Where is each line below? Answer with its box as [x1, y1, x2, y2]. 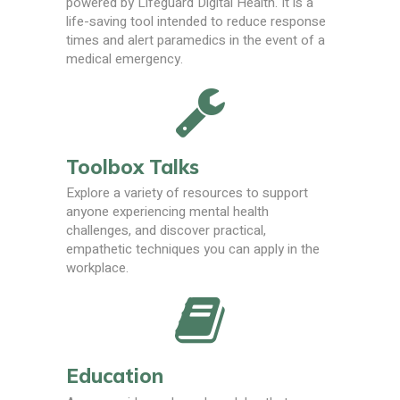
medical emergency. [66, 48, 183, 69]
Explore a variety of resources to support [66, 183, 308, 204]
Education [66, 363, 163, 389]
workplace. [66, 258, 129, 279]
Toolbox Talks [66, 154, 199, 179]
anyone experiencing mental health [66, 202, 269, 222]
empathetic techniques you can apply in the [66, 239, 320, 260]
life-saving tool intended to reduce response [66, 11, 326, 31]
